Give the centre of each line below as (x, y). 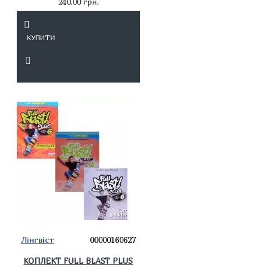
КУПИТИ (41, 37)
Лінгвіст (37, 240)
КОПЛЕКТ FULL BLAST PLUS (78, 261)
